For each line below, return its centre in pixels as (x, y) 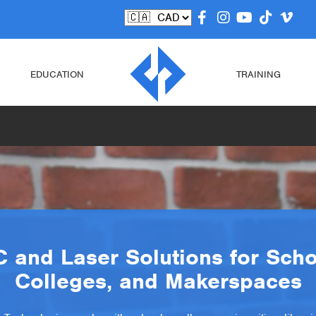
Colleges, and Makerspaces (158, 281)
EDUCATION (57, 74)
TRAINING (259, 74)
